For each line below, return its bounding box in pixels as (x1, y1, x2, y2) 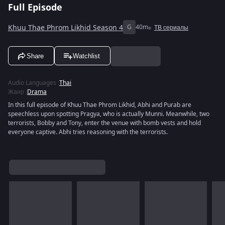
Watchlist (73, 52, 100, 60)
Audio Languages (8, 78, 56, 87)
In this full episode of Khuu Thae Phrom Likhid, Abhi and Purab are (8, 100, 191, 109)
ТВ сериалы (154, 23, 188, 32)
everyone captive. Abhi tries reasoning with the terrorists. (8, 128, 168, 137)
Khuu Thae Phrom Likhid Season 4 (8, 22, 123, 33)
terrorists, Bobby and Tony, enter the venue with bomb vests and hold (8, 119, 201, 128)
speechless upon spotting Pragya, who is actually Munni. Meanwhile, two (8, 109, 209, 119)
